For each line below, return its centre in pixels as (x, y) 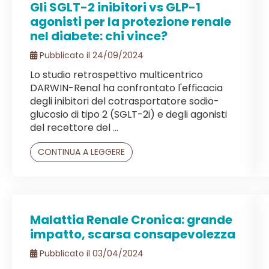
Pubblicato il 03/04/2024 (90, 253)
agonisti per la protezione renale (131, 21)
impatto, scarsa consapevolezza (133, 234)
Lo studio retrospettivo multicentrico (116, 74)
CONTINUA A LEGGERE (81, 152)
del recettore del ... (74, 127)
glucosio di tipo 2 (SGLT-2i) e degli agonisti (128, 114)
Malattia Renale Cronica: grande (131, 219)
